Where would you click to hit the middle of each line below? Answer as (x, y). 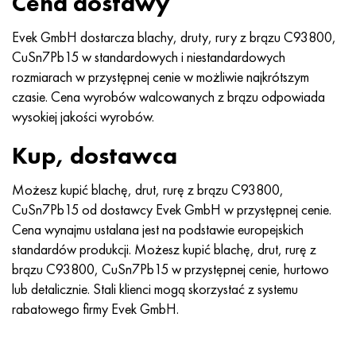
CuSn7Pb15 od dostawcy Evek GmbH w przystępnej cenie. (172, 209)
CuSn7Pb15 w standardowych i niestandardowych (149, 56)
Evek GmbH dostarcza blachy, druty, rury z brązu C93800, (174, 37)
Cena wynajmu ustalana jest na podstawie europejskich (158, 229)
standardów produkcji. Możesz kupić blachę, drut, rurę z (164, 249)
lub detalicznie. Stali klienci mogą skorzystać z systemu (155, 289)
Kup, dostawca (95, 156)
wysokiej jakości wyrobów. (83, 116)
